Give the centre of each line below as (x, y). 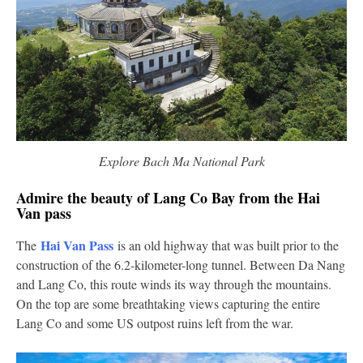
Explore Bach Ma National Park (181, 161)
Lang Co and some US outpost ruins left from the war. (155, 323)
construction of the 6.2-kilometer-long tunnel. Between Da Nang (181, 265)
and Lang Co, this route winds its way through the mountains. (174, 284)
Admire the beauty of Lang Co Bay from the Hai (168, 198)
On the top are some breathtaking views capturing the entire (168, 304)
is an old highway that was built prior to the (226, 246)
